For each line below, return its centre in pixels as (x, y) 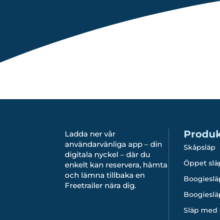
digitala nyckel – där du (108, 154)
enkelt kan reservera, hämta (116, 165)
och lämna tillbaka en (105, 175)
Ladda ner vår (90, 134)
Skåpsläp (200, 147)
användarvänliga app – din (113, 144)
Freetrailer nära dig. (100, 185)
